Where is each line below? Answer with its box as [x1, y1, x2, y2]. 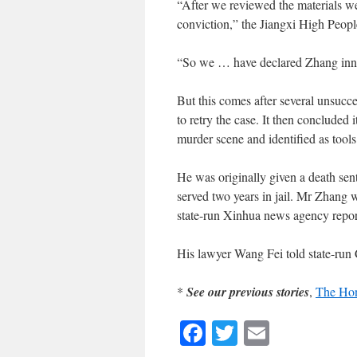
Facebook [206, 315, 304, 350]
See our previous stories [186, 282, 309, 300]
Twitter [237, 315, 311, 350]
